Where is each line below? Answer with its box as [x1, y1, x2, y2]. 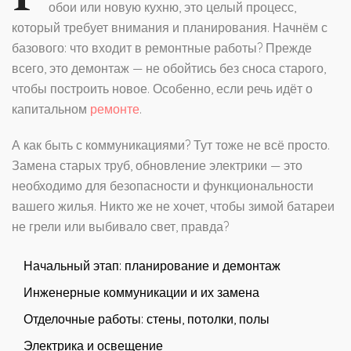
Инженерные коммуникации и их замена [24, 284, 259, 301]
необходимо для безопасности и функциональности [12, 178, 313, 194]
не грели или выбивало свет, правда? [12, 219, 229, 235]
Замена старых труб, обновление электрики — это [12, 157, 302, 174]
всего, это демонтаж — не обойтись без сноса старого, [12, 60, 326, 77]
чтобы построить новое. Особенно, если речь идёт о [12, 81, 313, 97]
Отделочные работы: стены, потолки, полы [24, 311, 270, 327]
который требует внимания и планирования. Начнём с [12, 20, 327, 36]
